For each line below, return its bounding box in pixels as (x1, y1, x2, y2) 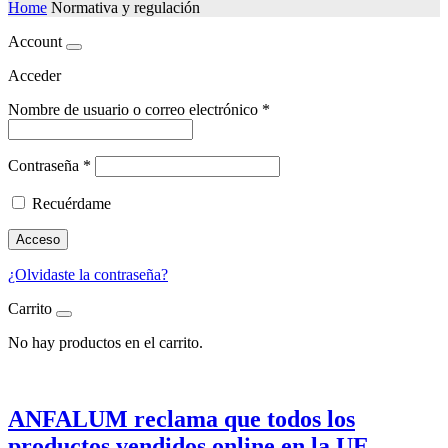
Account (8, 32, 62, 50)
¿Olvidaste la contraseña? (8, 265, 168, 283)
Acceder (8, 66, 61, 84)
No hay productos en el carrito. (8, 333, 203, 351)
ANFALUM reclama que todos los (8, 405, 355, 432)
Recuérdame (32, 194, 111, 212)
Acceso (16, 231, 60, 247)
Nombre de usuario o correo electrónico (8, 100, 262, 118)
